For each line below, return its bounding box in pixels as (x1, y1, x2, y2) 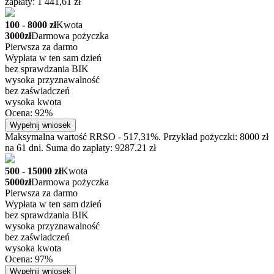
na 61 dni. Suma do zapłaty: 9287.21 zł (5, 142, 156, 153)
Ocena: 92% (5, 107, 53, 118)
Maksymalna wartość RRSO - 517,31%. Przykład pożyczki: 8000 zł (5, 131, 268, 142)
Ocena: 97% (5, 253, 53, 264)
